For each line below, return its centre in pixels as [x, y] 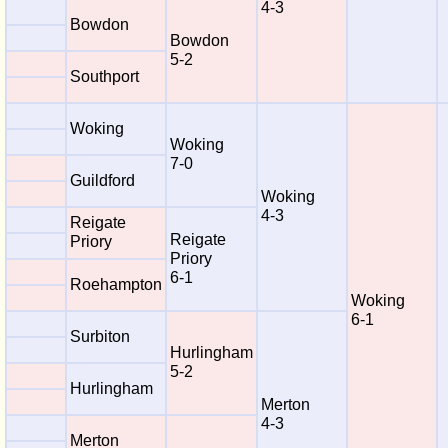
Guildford [102, 180]
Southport [104, 76]
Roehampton [116, 284]
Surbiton [100, 336]
